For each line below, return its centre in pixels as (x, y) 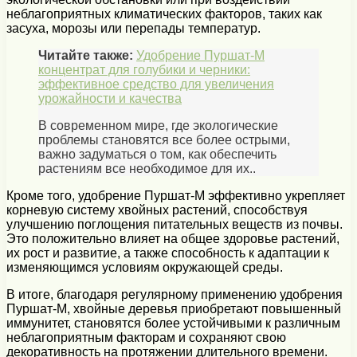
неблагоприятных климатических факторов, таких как (164, 14)
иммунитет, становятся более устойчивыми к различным (173, 323)
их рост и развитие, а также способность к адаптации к (168, 253)
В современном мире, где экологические (158, 125)
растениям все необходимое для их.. (147, 168)
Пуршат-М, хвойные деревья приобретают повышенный (174, 308)
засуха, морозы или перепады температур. (133, 28)
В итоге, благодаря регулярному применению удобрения (175, 294)
